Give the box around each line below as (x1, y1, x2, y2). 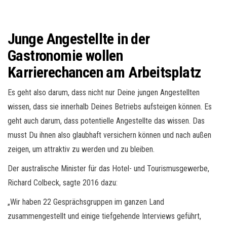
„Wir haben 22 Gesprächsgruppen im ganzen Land (8, 197, 164, 207)
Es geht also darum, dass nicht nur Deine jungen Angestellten (8, 87, 200, 97)
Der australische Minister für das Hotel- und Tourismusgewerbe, (8, 163, 209, 173)
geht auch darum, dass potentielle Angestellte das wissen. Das (8, 116, 205, 126)
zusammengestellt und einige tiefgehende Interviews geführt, (8, 211, 201, 221)
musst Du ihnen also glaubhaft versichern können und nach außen (8, 130, 211, 140)
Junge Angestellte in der (8, 29, 150, 48)
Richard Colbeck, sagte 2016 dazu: (8, 177, 118, 187)
